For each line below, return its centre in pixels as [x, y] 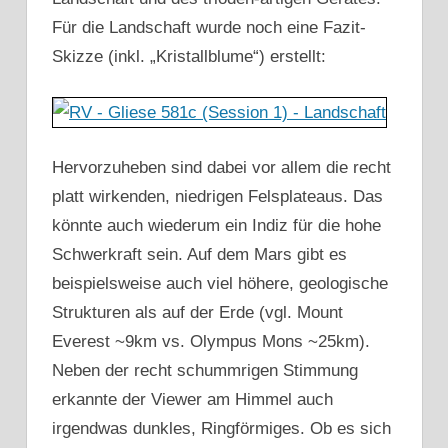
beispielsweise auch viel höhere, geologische [220, 284]
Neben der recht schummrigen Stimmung [205, 371]
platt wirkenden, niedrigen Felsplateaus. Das [217, 197]
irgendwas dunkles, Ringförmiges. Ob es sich [221, 429]
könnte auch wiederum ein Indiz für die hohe [216, 226]
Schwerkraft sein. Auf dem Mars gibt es [199, 255]
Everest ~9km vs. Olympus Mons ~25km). [211, 342]
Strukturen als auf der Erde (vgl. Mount [197, 313]
